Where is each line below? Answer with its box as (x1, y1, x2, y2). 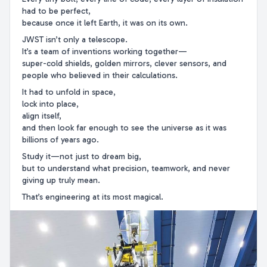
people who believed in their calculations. (22, 70, 178, 80)
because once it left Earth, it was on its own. (22, 18, 188, 28)
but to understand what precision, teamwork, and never (22, 163, 230, 173)
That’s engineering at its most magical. (22, 192, 163, 202)
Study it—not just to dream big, (22, 151, 141, 162)
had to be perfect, (22, 6, 91, 16)
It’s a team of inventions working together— (22, 46, 187, 57)
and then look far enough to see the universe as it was (22, 123, 226, 133)
